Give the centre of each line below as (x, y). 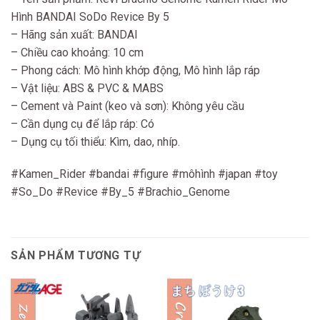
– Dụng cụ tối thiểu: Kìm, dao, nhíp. (95, 141)
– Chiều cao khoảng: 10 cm (77, 52)
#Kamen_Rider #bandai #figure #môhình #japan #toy (144, 174)
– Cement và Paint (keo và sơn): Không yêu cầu (127, 106)
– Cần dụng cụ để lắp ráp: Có (82, 124)
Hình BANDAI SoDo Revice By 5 (90, 16)
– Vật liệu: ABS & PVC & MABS (87, 88)
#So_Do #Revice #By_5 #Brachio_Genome (120, 192)
